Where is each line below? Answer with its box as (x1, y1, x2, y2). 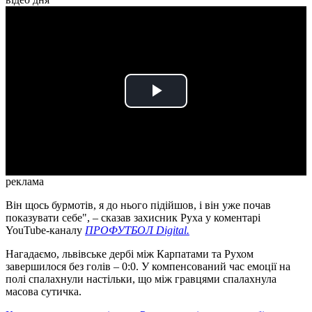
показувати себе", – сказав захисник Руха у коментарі (6, 212, 260, 224)
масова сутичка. (6, 286, 81, 298)
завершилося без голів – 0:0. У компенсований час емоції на (6, 260, 290, 273)
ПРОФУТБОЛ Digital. (85, 224, 189, 237)
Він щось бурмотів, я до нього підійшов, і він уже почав (6, 199, 271, 212)
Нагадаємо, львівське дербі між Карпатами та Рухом (6, 248, 253, 260)
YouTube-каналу (6, 224, 85, 237)
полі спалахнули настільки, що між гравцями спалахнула (6, 273, 276, 286)
